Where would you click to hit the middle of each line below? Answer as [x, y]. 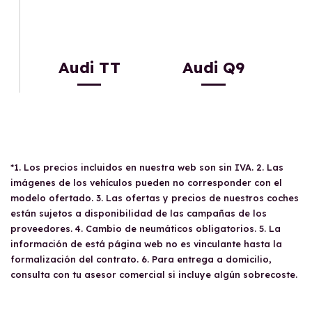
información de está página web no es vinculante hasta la [146, 244]
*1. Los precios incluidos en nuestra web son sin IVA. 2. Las [147, 167]
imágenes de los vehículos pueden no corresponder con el [146, 183]
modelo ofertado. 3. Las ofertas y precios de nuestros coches [155, 198]
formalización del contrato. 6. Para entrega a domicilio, [141, 259]
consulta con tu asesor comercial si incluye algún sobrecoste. [154, 275]
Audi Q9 [213, 68]
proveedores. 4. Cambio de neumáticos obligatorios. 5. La [146, 229]
